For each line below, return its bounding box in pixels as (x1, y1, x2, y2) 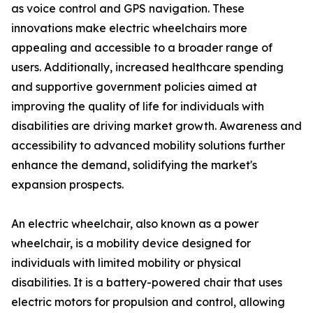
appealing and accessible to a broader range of (11, 41, 272, 55)
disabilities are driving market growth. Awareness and (11, 119, 302, 133)
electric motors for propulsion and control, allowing (11, 295, 285, 310)
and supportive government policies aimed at (11, 80, 257, 94)
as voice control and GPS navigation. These (11, 1, 245, 16)
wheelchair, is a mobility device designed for (11, 236, 251, 251)
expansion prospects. (11, 177, 124, 192)
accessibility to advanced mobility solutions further (11, 138, 285, 153)
